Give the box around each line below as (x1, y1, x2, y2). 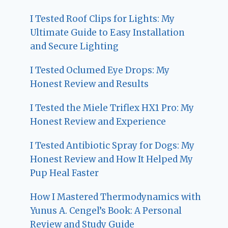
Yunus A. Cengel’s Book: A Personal (30, 205, 182, 217)
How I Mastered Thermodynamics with (30, 191, 202, 203)
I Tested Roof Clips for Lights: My (30, 13, 175, 25)
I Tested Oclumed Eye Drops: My (30, 65, 170, 76)
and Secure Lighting (30, 41, 119, 52)
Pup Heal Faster (30, 167, 99, 179)
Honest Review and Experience (30, 116, 166, 128)
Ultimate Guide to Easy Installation (30, 27, 185, 39)
